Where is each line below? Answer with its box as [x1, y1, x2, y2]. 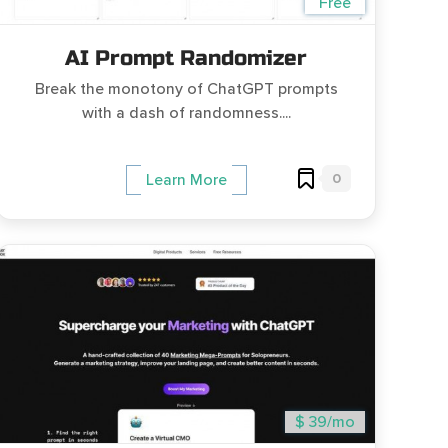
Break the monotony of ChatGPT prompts [34, 79, 338, 100]
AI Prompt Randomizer [65, 46, 307, 72]
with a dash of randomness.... [81, 103, 291, 124]
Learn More [145, 170, 227, 191]
